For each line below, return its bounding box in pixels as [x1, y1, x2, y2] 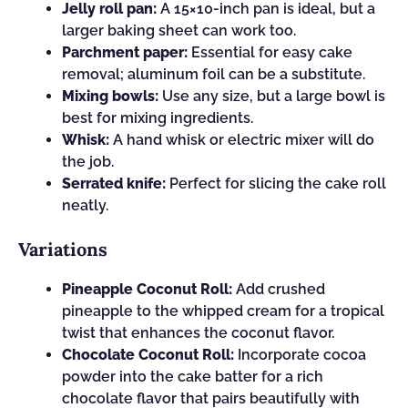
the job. [62, 153, 114, 170]
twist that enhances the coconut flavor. [62, 324, 334, 342]
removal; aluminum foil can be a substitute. [62, 66, 365, 83]
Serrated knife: [62, 175, 166, 192]
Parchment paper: [62, 44, 188, 61]
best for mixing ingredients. [62, 109, 253, 127]
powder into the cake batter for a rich [62, 368, 323, 385]
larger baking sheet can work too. [62, 22, 296, 39]
